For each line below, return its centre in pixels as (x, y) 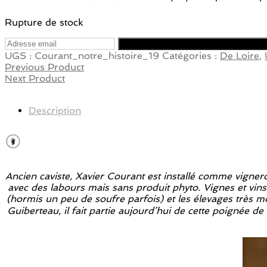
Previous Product (44, 67)
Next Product (35, 78)
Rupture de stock (44, 22)
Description (55, 110)
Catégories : (191, 55)
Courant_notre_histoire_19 (97, 55)
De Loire (240, 55)
